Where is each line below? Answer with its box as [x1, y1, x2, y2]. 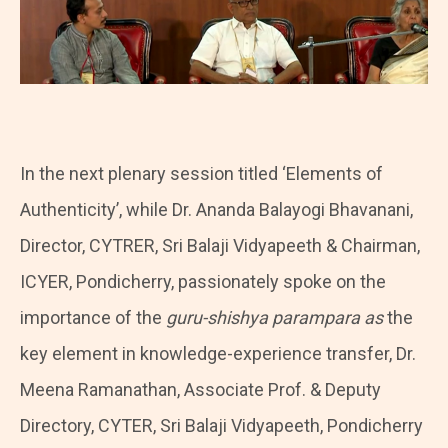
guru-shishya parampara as [166, 307, 383, 329]
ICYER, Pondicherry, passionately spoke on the [20, 271, 386, 293]
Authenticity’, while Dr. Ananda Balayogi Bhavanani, [20, 199, 413, 221]
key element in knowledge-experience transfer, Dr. [20, 343, 416, 365]
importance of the [20, 307, 166, 329]
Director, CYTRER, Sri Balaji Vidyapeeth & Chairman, [20, 235, 420, 257]
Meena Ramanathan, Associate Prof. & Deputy [20, 379, 381, 401]
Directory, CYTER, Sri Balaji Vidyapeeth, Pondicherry [20, 415, 423, 437]
